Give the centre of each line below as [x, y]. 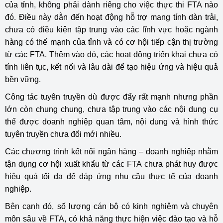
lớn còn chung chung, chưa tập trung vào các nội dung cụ [111, 109]
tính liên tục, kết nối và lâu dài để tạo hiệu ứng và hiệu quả [111, 67]
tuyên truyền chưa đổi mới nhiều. [63, 134]
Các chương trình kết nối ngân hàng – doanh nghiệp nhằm [111, 152]
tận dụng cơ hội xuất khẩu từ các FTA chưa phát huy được [111, 164]
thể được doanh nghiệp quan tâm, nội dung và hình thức [111, 122]
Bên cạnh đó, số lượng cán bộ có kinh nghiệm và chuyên [111, 206]
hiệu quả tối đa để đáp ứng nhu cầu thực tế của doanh [111, 176]
